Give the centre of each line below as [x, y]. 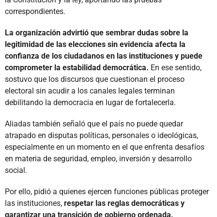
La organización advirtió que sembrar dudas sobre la [97, 32]
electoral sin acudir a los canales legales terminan [90, 91]
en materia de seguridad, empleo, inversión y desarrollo [98, 158]
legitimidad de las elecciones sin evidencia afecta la [95, 44]
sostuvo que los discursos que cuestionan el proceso [95, 79]
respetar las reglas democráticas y [124, 203]
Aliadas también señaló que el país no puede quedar [94, 124]
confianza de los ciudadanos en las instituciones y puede [104, 56]
